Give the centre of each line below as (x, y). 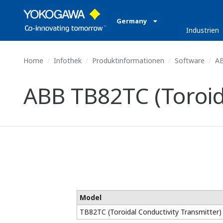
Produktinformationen (128, 60)
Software (190, 60)
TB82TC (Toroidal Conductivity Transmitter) (150, 212)
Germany (133, 21)
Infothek (68, 60)
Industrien (202, 30)
